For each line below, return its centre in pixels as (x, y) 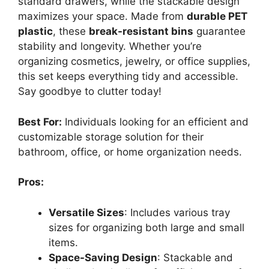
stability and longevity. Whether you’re (110, 46)
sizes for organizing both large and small (147, 227)
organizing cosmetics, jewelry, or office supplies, (134, 61)
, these (71, 31)
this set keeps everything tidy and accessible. (128, 76)
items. (63, 242)
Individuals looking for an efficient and (155, 122)
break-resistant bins (141, 31)
